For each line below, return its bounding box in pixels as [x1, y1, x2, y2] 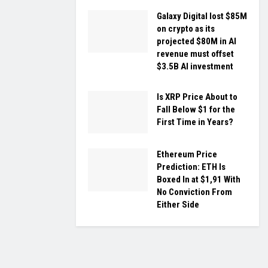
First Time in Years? [157, 116, 233, 127]
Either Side [157, 199, 199, 211]
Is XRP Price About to [157, 91, 237, 102]
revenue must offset [157, 48, 234, 59]
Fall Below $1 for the [157, 103, 235, 115]
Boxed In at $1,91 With [157, 174, 240, 185]
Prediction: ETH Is [157, 162, 226, 173]
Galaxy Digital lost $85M [157, 10, 247, 22]
